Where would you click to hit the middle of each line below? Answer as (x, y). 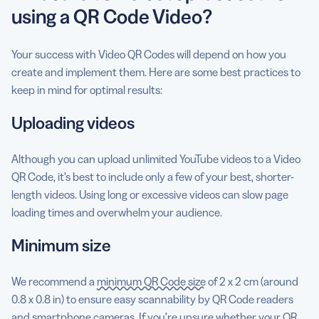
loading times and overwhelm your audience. (117, 212)
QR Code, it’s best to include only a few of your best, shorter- (153, 177)
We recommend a (54, 281)
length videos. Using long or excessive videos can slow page (150, 194)
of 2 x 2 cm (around (252, 281)
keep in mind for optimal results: (87, 90)
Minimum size (61, 245)
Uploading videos (73, 123)
